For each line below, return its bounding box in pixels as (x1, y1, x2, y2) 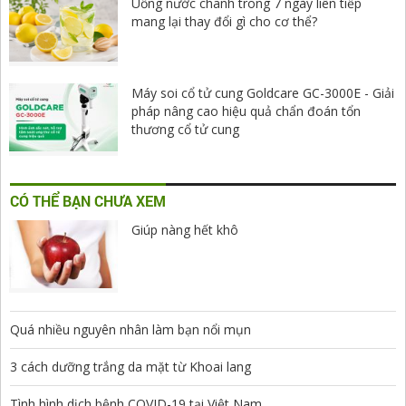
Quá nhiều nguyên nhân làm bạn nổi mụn (10, 321, 251, 339)
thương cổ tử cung (131, 120, 239, 138)
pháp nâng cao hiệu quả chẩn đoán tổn (131, 101, 361, 120)
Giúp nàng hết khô (131, 221, 238, 239)
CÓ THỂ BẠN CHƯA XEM (10, 191, 166, 211)
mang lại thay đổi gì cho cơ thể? (131, 12, 317, 30)
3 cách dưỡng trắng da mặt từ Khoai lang (10, 358, 251, 376)
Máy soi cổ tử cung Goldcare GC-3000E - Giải (131, 83, 394, 101)
